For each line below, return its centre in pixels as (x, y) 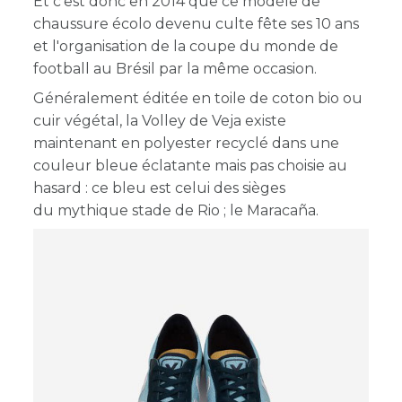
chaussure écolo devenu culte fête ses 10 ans (197, 24)
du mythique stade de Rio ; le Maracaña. (176, 211)
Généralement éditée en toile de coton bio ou (198, 99)
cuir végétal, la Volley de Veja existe (160, 121)
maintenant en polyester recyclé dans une (187, 144)
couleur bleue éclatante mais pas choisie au (191, 166)
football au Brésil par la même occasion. (175, 69)
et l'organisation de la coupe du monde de (186, 47)
